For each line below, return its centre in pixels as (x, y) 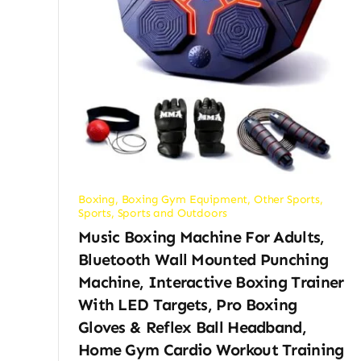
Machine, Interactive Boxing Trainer (211, 282)
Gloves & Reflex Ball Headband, (192, 327)
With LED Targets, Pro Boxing (187, 304)
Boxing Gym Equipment (185, 199)
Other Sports (286, 199)
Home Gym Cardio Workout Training (211, 349)
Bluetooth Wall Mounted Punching (203, 259)
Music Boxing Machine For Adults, (201, 237)
